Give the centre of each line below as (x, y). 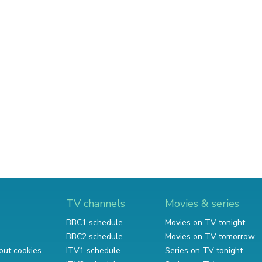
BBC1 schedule (94, 223)
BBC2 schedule (94, 237)
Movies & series (202, 204)
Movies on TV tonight (205, 223)
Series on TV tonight (204, 251)
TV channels (96, 204)
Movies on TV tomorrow (210, 237)
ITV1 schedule (93, 251)
